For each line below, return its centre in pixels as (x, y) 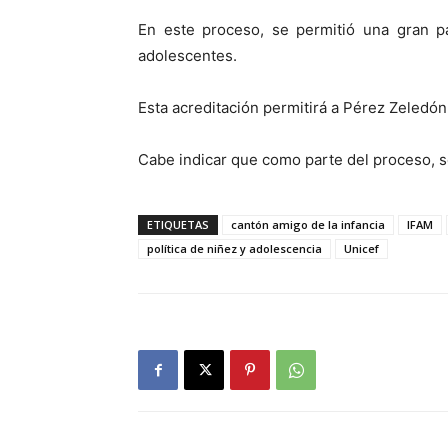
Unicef (361, 249)
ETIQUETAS (178, 225)
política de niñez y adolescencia (234, 249)
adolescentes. (187, 56)
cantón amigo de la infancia (308, 225)
